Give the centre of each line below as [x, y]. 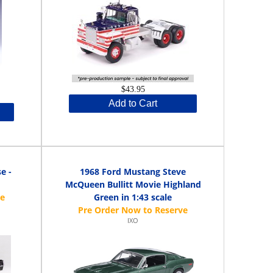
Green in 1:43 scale [133, 197]
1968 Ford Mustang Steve [133, 171]
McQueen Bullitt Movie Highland [133, 184]
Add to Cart [133, 103]
